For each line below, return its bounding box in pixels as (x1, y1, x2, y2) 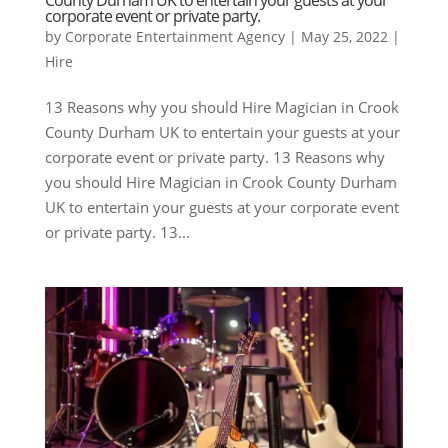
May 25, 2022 (300, 26, 388, 46)
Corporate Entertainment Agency (64, 26, 285, 46)
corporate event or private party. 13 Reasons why (44, 146, 385, 167)
